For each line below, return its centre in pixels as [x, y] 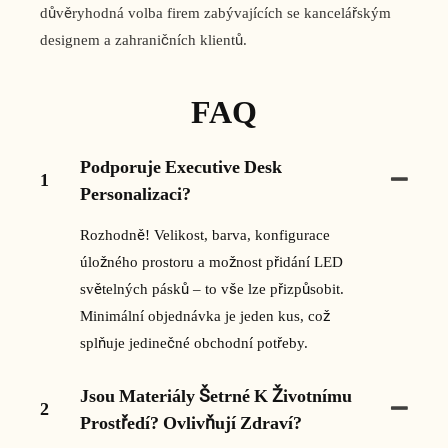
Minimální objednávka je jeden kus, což [205, 315]
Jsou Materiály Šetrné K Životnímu [216, 395]
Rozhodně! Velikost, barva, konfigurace [205, 234]
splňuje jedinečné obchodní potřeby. [194, 342]
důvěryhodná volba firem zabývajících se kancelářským [215, 13]
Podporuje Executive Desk [181, 166]
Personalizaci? [135, 193]
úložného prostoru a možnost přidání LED [211, 261]
